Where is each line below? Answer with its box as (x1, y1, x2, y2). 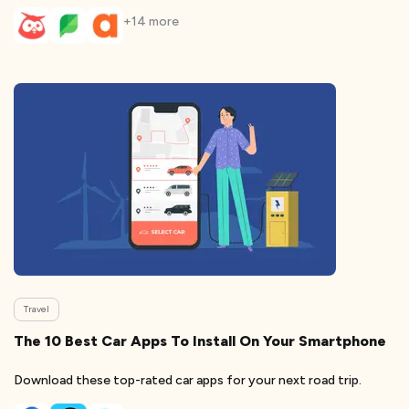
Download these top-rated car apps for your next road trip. (14, 372, 362, 388)
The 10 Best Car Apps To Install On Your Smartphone (14, 332, 386, 350)
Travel (24, 303, 49, 315)
